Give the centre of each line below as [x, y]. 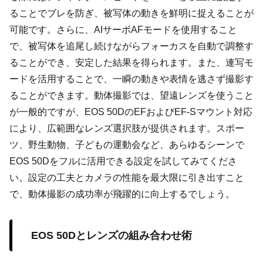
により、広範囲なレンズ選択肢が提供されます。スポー [127, 129]
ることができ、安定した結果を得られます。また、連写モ [131, 63]
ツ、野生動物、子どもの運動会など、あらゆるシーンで [127, 145]
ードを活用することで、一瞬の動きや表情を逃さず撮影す [131, 79]
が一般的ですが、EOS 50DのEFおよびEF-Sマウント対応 [131, 112]
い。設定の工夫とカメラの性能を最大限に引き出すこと [127, 178]
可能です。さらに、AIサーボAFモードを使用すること [123, 30]
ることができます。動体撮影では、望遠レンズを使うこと [131, 96]
